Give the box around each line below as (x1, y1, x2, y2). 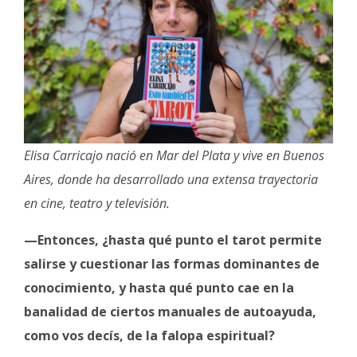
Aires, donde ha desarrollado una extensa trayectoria (24, 170, 318, 188)
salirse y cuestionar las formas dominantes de (24, 254, 320, 273)
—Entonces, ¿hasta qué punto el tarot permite (24, 230, 322, 249)
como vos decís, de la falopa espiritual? (24, 326, 278, 344)
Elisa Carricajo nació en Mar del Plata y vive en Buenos (24, 146, 324, 164)
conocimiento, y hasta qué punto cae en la (24, 278, 294, 296)
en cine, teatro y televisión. (24, 194, 170, 212)
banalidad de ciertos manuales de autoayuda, (24, 302, 316, 320)
